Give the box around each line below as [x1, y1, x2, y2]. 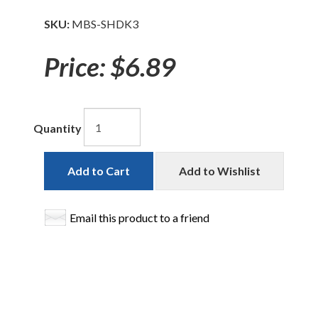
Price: [44, 50, 106, 82]
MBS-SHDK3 [72, 17, 139, 31]
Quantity [33, 121, 82, 136]
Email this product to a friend [70, 211, 210, 224]
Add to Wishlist [179, 164, 261, 177]
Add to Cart [67, 164, 131, 177]
